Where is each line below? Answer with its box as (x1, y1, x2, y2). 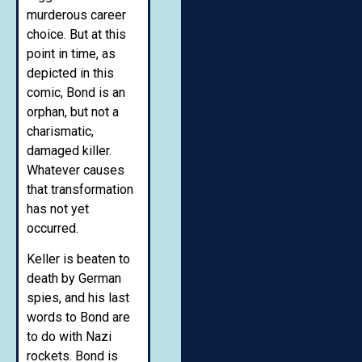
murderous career (27, 6, 126, 23)
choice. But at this (27, 26, 126, 42)
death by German (27, 271, 121, 287)
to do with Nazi (27, 329, 112, 345)
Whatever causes (27, 162, 124, 178)
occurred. (27, 220, 78, 236)
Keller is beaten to (27, 251, 130, 267)
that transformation (27, 181, 133, 197)
